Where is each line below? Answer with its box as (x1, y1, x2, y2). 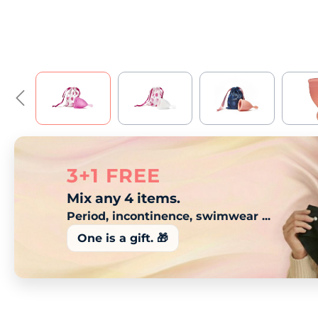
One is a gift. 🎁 (77, 231, 169, 246)
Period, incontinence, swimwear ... (67, 209, 271, 224)
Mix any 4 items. (67, 190, 181, 207)
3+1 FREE (67, 164, 160, 188)
